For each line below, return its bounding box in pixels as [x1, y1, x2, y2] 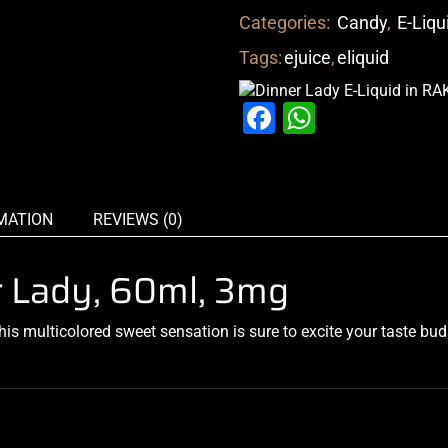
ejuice [284, 46, 331, 68]
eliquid [337, 46, 389, 68]
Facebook [275, 99, 413, 138]
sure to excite [249, 322, 342, 342]
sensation [160, 322, 229, 342]
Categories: [239, 11, 334, 33]
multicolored [23, 322, 111, 342]
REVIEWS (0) [93, 210, 183, 230]
